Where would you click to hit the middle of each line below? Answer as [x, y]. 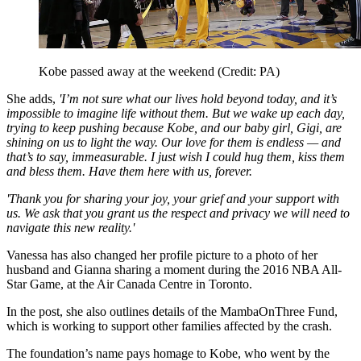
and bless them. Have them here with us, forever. [129, 172]
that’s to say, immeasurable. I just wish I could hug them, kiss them [176, 157]
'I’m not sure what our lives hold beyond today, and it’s [198, 99]
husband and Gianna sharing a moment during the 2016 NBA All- [174, 270]
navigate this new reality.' [71, 228]
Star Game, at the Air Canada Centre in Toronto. [129, 284]
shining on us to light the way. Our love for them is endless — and [174, 143]
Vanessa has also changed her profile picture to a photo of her [162, 255]
